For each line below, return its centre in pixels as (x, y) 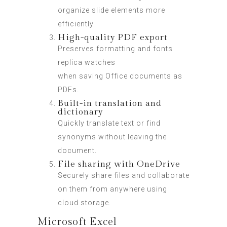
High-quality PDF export (113, 37)
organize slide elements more (111, 10)
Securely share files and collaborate (124, 175)
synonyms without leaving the (112, 137)
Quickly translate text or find (109, 123)
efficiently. (77, 24)
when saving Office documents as (120, 76)
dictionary (80, 112)
